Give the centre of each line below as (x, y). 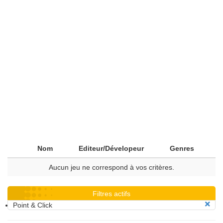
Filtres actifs (111, 194)
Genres (182, 148)
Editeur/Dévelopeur (111, 148)
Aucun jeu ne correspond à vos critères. (111, 167)
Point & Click (33, 205)
